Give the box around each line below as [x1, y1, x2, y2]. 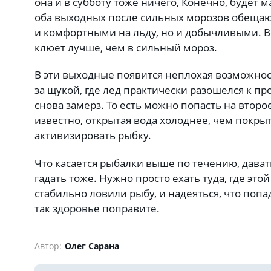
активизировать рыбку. [34, 128, 151, 143]
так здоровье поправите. [34, 201, 160, 215]
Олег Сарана [65, 240, 119, 252]
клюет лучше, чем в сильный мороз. [34, 41, 217, 54]
